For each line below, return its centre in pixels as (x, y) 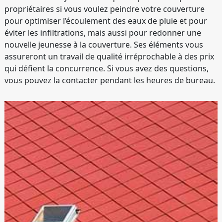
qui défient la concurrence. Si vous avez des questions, (107, 68)
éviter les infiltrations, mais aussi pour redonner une (103, 33)
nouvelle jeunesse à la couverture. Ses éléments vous (104, 45)
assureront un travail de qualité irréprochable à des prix (109, 56)
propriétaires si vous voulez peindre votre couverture (105, 9)
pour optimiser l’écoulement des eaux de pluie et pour (106, 21)
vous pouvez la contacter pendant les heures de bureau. (110, 80)
